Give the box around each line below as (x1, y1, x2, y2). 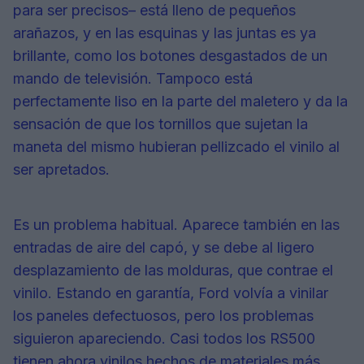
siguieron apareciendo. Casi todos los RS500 (13, 330, 315, 348)
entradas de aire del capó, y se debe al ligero (13, 239, 314, 257)
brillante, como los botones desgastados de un (13, 47, 327, 65)
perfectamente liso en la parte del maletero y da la (13, 93, 348, 110)
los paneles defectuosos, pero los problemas (13, 307, 314, 325)
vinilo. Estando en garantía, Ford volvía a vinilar (13, 284, 328, 302)
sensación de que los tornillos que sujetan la (13, 115, 308, 133)
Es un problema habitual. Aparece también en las (13, 216, 340, 234)
